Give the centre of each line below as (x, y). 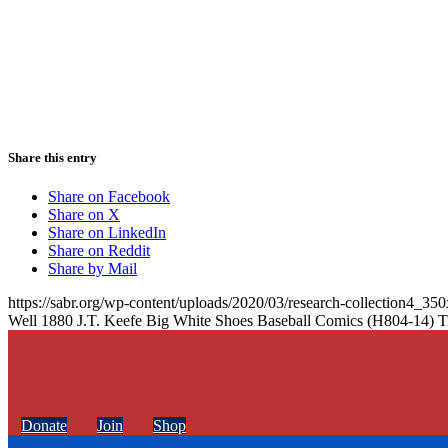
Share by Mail (92, 268)
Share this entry (52, 157)
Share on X (84, 214)
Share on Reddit (99, 250)
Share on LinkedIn (107, 232)
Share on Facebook (109, 196)
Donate (44, 425)
